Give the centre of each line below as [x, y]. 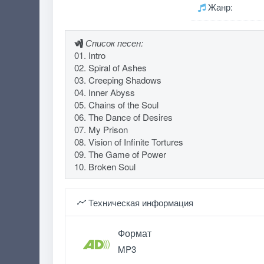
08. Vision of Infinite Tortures [128, 142]
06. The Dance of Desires [123, 117]
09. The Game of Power [120, 154]
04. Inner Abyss [104, 92]
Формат [134, 233]
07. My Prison [101, 129]
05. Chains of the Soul [116, 105]
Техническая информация [139, 202]
